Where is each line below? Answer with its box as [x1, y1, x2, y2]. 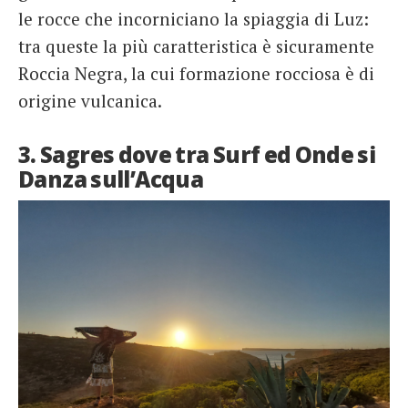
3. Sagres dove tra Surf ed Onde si [18, 139, 376, 170]
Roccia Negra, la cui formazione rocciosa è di [18, 62, 374, 86]
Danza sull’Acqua [18, 164, 204, 195]
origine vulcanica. [18, 89, 162, 113]
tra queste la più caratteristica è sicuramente [18, 35, 374, 58]
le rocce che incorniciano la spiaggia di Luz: [18, 7, 369, 31]
